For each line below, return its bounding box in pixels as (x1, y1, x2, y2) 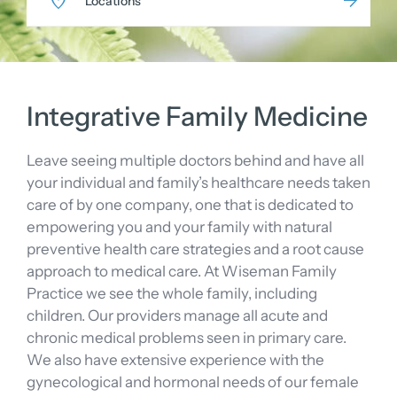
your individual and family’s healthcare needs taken (27, 173, 370, 191)
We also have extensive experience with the (27, 350, 324, 369)
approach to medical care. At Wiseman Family (27, 261, 337, 280)
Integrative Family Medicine (27, 99, 368, 133)
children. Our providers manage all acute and (27, 306, 328, 324)
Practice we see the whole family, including (27, 284, 317, 302)
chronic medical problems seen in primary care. (27, 328, 346, 346)
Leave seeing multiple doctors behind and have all (27, 151, 364, 169)
